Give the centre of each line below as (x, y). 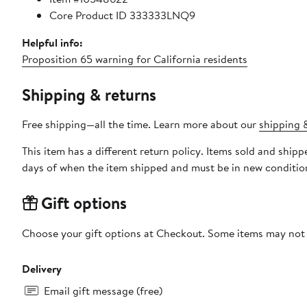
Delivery (42, 268)
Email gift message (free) (103, 290)
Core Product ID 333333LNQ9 (122, 15)
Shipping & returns (89, 94)
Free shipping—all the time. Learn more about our (140, 124)
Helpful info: (52, 42)
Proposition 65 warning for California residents (135, 59)
